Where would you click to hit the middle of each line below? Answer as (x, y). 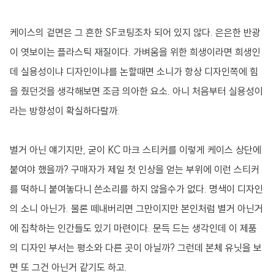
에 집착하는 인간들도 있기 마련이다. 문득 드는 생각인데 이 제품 (133, 228)
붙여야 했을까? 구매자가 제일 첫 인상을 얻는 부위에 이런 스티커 (135, 169)
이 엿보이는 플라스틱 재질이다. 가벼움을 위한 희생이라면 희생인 (135, 52)
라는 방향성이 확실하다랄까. (65, 110)
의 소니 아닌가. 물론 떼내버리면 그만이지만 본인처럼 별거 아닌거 (136, 208)
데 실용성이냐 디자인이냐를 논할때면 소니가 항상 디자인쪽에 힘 (134, 71)
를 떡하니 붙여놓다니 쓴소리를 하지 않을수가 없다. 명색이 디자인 (136, 189)
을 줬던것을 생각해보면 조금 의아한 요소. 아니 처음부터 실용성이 (136, 91)
